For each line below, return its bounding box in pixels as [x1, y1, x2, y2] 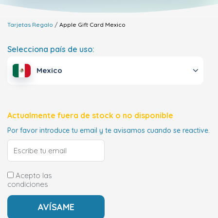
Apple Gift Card [59, 21, 104, 28]
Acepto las [14, 171, 52, 181]
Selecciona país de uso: [7, 44, 94, 54]
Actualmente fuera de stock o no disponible [7, 110, 173, 121]
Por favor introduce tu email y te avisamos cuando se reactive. [7, 126, 210, 135]
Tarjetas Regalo [7, 21, 53, 28]
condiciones [7, 180, 48, 189]
